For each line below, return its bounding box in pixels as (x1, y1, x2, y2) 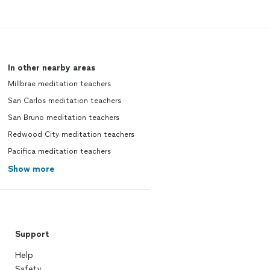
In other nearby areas (7, 63, 95, 73)
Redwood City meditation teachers (7, 130, 134, 139)
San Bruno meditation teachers (7, 113, 119, 122)
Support (14, 229, 49, 239)
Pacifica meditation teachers (7, 147, 111, 155)
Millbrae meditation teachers (7, 80, 111, 88)
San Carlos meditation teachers (7, 96, 121, 105)
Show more (7, 164, 54, 174)
